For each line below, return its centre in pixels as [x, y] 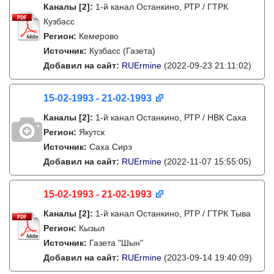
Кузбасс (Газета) [122, 51]
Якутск [92, 132]
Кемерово [99, 36]
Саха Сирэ [111, 147]
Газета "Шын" [116, 243]
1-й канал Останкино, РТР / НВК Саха [171, 117]
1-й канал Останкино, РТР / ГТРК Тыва [173, 213]
